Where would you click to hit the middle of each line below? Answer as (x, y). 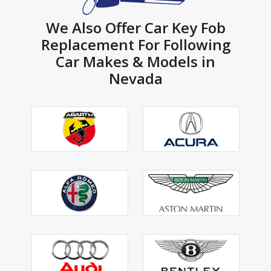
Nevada (135, 78)
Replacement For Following (135, 44)
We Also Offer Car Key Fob (135, 27)
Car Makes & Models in (135, 61)
